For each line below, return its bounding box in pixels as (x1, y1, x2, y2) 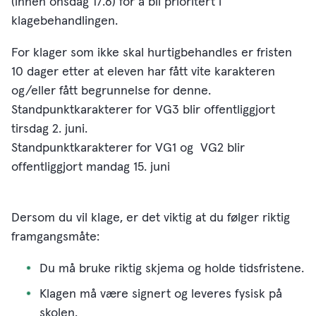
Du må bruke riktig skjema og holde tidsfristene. (39, 262, 304, 275)
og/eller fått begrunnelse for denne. (11, 85, 211, 97)
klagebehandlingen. (11, 15, 118, 28)
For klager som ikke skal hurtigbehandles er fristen (11, 47, 292, 59)
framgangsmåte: (11, 231, 99, 243)
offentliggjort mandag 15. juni (11, 161, 170, 174)
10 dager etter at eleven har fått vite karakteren (11, 66, 275, 78)
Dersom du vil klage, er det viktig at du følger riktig (11, 212, 290, 224)
